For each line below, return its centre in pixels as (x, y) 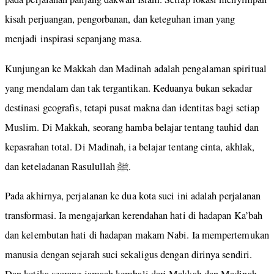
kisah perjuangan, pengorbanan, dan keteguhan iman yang (120, 19)
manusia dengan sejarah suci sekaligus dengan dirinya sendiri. (129, 255)
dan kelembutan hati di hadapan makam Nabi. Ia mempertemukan (137, 235)
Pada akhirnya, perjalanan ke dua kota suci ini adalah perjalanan (133, 196)
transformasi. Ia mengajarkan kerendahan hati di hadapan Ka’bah (134, 216)
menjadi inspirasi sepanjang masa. (73, 39)
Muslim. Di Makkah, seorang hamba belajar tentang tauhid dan (132, 127)
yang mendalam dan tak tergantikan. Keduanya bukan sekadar (128, 88)
